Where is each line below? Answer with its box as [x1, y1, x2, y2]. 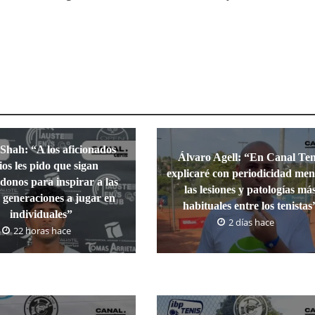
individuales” [10, 207, 73, 220]
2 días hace [228, 216, 274, 229]
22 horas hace [13, 224, 71, 237]
